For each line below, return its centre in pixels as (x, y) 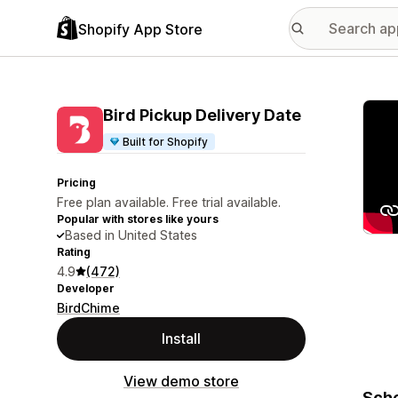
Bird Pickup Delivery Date (202, 115)
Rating (74, 252)
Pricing (76, 183)
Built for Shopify (166, 142)
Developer (86, 288)
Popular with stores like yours (138, 219)
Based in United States (131, 235)
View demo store (181, 381)
